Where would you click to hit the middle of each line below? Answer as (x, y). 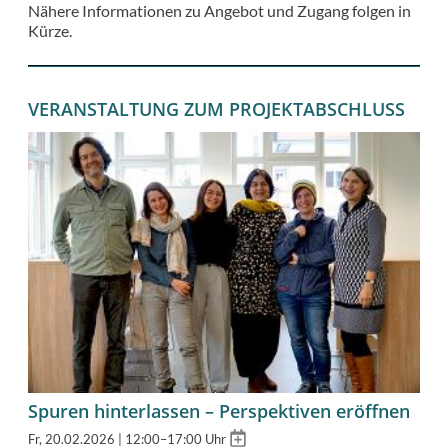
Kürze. (50, 30)
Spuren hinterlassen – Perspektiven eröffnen (219, 411)
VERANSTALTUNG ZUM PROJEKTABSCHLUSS (216, 109)
